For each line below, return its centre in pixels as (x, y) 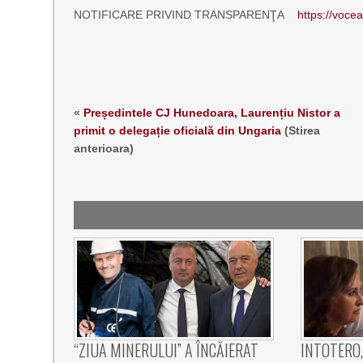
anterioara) (104, 148)
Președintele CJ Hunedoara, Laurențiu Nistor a (212, 113)
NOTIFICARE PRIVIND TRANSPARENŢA (186, 15)
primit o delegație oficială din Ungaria (178, 130)
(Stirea (301, 130)
